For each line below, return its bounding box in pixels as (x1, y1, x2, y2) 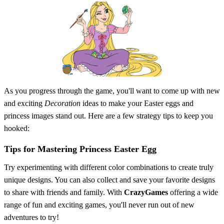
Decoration (44, 98, 80, 107)
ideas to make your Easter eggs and (80, 98, 193, 107)
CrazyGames (124, 187, 168, 196)
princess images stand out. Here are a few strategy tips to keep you (4, 111, 213, 120)
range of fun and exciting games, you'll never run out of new (4, 200, 194, 209)
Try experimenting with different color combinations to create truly (4, 162, 213, 171)
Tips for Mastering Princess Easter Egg (4, 143, 156, 154)
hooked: (4, 123, 29, 132)
